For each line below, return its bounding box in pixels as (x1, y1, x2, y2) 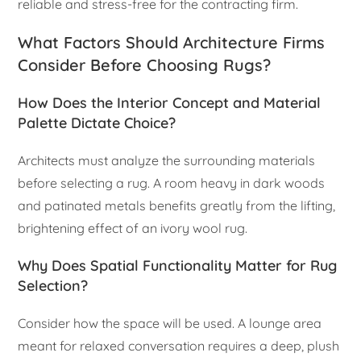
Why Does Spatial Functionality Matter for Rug (18, 255, 338, 275)
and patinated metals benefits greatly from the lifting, (18, 197, 336, 214)
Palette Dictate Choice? (18, 113, 176, 132)
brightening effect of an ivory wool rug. (18, 219, 248, 236)
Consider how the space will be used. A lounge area (18, 314, 322, 331)
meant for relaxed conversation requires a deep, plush (18, 337, 340, 354)
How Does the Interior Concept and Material (18, 93, 322, 112)
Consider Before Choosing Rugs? (18, 54, 272, 75)
